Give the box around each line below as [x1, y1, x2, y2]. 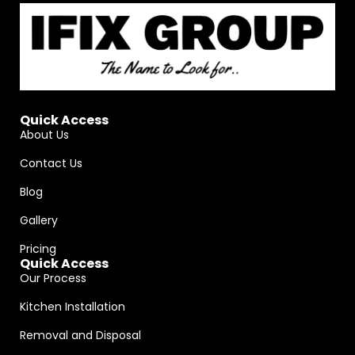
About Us [20, 126, 69, 143]
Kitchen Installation [20, 298, 125, 315]
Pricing [20, 240, 56, 257]
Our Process [20, 269, 86, 286]
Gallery [20, 212, 58, 228]
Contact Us [20, 155, 82, 171]
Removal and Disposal [20, 326, 141, 343]
